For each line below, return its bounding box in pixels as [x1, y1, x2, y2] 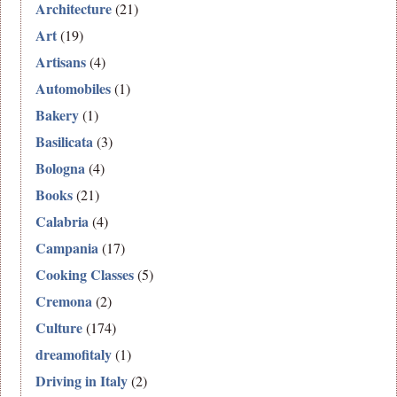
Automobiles [35, 78, 112, 99]
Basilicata [35, 131, 94, 152]
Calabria [35, 211, 90, 232]
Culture [35, 317, 83, 339]
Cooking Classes [35, 264, 135, 285]
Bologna [35, 158, 86, 179]
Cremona [35, 291, 93, 312]
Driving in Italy [35, 370, 128, 392]
